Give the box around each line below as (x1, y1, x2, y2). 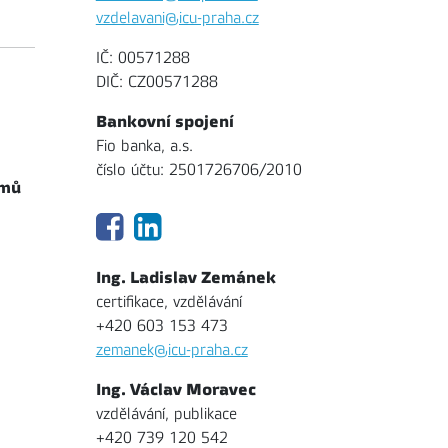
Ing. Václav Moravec (95, 380, 256, 400)
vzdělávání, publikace (95, 405, 237, 424)
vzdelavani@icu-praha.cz (95, 9, 259, 27)
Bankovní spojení (95, 112, 234, 131)
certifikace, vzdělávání (95, 293, 242, 312)
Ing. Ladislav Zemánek (95, 268, 276, 288)
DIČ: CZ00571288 (95, 73, 218, 91)
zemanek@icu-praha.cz (95, 341, 248, 360)
